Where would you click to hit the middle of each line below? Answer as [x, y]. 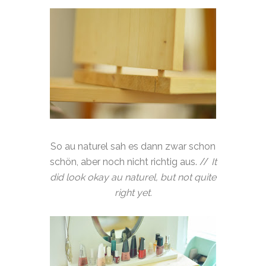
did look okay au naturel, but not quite [133, 177]
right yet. [133, 192]
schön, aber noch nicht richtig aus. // [130, 161]
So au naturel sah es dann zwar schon [133, 146]
